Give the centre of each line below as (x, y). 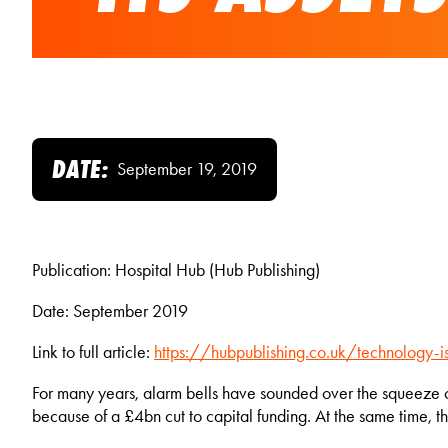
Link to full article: (93, 352)
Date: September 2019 (110, 311)
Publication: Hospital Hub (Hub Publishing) (176, 270)
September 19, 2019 (187, 169)
